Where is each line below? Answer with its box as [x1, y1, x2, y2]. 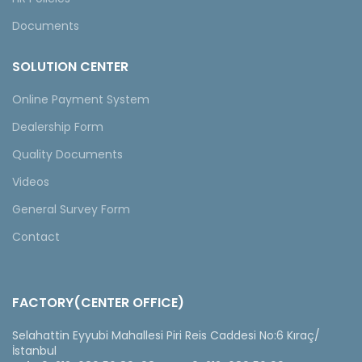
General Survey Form [12, 201, 130, 218]
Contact [12, 229, 60, 246]
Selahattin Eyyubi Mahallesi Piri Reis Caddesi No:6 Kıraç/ [12, 327, 320, 344]
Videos [12, 174, 49, 191]
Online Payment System [12, 91, 149, 108]
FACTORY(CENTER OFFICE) [12, 293, 184, 313]
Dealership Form [12, 119, 103, 136]
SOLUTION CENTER [12, 57, 128, 77]
